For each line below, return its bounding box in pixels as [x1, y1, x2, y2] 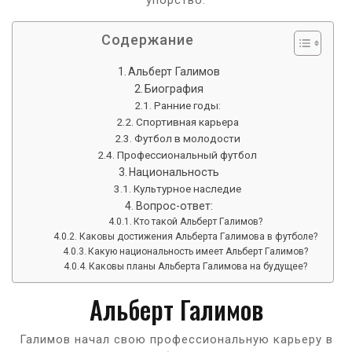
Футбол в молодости [134, 131, 240, 145]
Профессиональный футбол [117, 148, 258, 161]
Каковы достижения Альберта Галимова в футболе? [79, 230, 317, 242]
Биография [145, 82, 204, 95]
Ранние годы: [153, 98, 221, 112]
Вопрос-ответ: [135, 199, 213, 212]
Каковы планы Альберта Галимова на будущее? [89, 260, 308, 272]
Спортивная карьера [135, 115, 239, 128]
